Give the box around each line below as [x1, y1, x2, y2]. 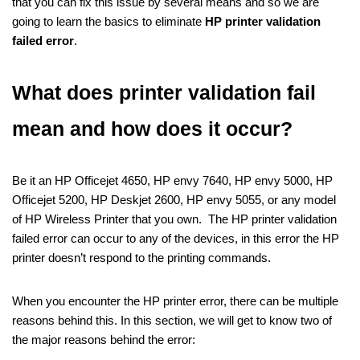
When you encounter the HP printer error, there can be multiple [12, 294, 338, 309]
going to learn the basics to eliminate [12, 14, 205, 29]
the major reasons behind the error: [12, 333, 195, 347]
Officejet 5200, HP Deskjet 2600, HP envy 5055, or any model [12, 193, 336, 207]
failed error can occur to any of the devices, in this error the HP [12, 231, 339, 246]
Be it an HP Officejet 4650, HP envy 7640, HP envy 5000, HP [12, 174, 333, 188]
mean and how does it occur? [12, 117, 292, 141]
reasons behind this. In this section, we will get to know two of [12, 313, 332, 328]
